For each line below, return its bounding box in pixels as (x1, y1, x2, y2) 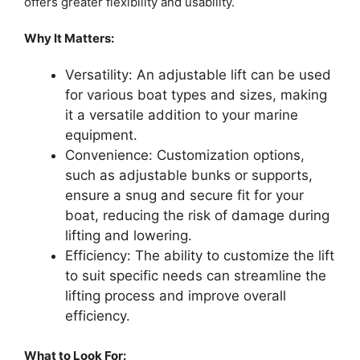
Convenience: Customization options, (65, 147, 305, 163)
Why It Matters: (24, 30, 114, 46)
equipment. (65, 127, 137, 143)
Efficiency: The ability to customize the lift (65, 247, 334, 264)
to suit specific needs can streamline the (65, 268, 326, 284)
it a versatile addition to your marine (65, 107, 298, 123)
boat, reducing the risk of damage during (65, 207, 329, 223)
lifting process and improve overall (65, 288, 286, 304)
